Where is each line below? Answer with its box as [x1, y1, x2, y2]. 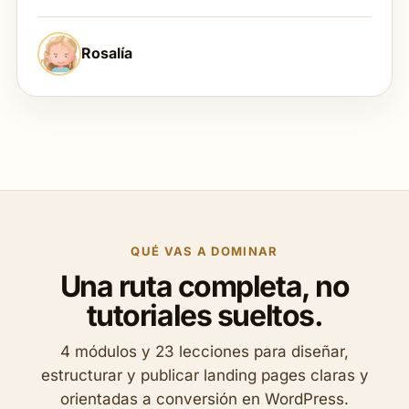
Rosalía [81, 43, 132, 62]
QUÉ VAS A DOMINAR [131, 244, 278, 259]
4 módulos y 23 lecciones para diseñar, [60, 342, 349, 362]
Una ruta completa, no [59, 268, 350, 305]
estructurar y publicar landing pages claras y [40, 366, 369, 385]
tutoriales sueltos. [86, 298, 323, 334]
